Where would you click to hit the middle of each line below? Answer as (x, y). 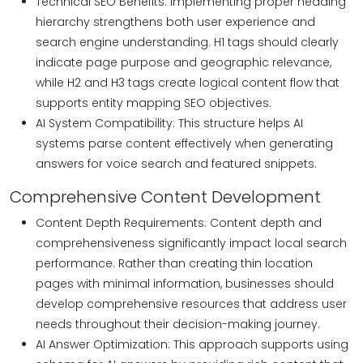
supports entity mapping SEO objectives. (154, 103)
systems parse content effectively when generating (184, 143)
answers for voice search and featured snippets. (176, 164)
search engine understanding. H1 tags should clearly (187, 42)
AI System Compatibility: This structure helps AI (169, 123)
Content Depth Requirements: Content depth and (179, 223)
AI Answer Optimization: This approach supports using (192, 344)
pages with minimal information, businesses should (185, 284)
